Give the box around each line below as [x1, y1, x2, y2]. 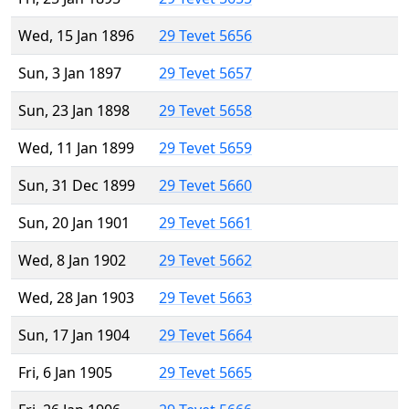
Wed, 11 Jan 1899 [18, 138, 134, 159]
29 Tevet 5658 [159, 100, 252, 121]
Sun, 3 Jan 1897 [18, 63, 121, 84]
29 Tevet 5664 [159, 325, 252, 346]
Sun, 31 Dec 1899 [18, 175, 135, 196]
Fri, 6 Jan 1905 [18, 362, 112, 383]
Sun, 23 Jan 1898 [18, 100, 130, 121]
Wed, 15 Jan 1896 [18, 26, 134, 47]
